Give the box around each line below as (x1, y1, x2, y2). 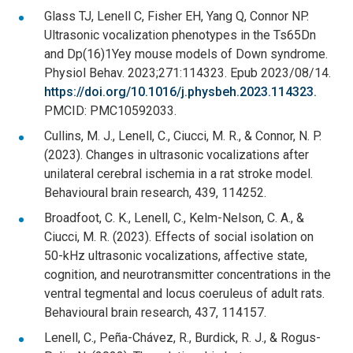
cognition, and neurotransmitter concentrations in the (44, 266, 331, 282)
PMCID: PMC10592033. (44, 102, 176, 118)
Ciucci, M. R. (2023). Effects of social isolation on (44, 229, 314, 244)
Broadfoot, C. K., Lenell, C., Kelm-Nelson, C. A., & (44, 210, 304, 225)
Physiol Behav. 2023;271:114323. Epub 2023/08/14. (44, 65, 331, 80)
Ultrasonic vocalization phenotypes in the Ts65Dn (44, 27, 316, 43)
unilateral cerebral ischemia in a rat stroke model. (44, 165, 313, 181)
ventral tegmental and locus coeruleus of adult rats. (44, 285, 325, 301)
